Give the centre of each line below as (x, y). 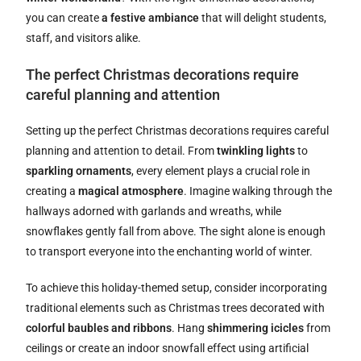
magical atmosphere (131, 191)
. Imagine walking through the (258, 191)
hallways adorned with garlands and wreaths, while (154, 212)
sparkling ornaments (79, 171)
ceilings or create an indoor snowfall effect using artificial (168, 349)
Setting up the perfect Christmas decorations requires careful (178, 131)
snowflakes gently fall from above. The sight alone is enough (176, 232)
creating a (52, 191)
